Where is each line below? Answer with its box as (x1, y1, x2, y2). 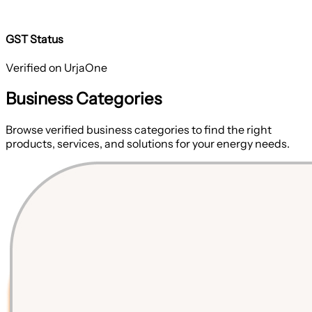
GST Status (6, 31, 63, 46)
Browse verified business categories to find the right (6, 123, 272, 137)
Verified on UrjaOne (6, 61, 107, 75)
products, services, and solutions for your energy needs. (6, 136, 290, 151)
